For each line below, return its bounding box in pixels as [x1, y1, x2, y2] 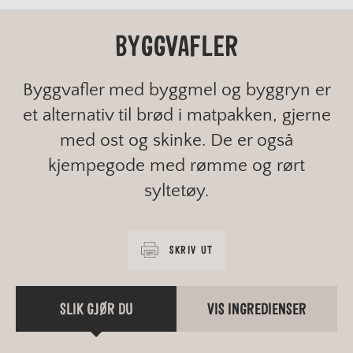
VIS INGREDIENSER [207, 301, 307, 318]
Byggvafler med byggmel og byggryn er [22, 79, 331, 100]
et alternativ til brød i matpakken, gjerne [22, 104, 331, 125]
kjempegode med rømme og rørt [48, 154, 305, 176]
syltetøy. [144, 180, 209, 201]
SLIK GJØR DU [59, 301, 133, 318]
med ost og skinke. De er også [60, 129, 293, 150]
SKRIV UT [169, 244, 214, 256]
